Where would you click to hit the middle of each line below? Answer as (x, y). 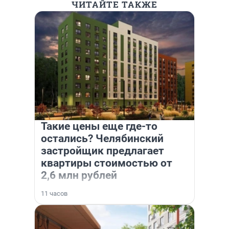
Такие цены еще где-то (99, 126)
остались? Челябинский (102, 139)
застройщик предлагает (102, 151)
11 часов (54, 193)
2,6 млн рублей (79, 175)
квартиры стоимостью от (107, 163)
